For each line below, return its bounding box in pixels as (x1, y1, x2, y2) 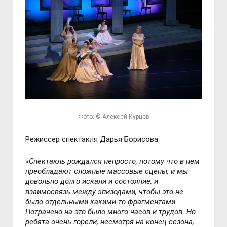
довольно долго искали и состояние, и (25, 176, 159, 186)
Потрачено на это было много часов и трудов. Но (25, 207, 196, 216)
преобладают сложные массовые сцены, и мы (25, 166, 188, 176)
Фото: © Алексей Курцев (78, 112, 149, 120)
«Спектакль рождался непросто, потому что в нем (25, 156, 200, 166)
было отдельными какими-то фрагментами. (25, 197, 178, 206)
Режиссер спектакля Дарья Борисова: (25, 134, 160, 144)
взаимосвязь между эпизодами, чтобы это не (25, 186, 184, 196)
